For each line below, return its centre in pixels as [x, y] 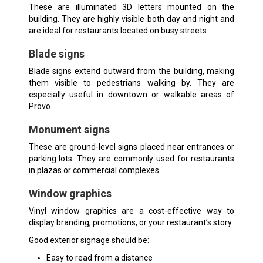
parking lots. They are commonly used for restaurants [131, 158]
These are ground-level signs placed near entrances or [131, 146]
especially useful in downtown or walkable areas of [131, 94]
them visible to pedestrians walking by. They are [131, 82]
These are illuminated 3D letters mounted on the [131, 7]
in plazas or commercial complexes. [95, 170]
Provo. [40, 106]
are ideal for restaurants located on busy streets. [118, 30]
